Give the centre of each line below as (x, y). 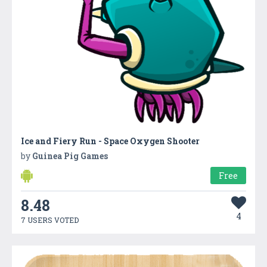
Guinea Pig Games (70, 156)
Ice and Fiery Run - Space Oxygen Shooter (110, 141)
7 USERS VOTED (50, 220)
